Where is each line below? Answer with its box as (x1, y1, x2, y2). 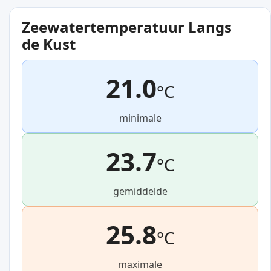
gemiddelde (113, 184, 168, 198)
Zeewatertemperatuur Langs (22, 17, 232, 38)
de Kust (22, 34, 76, 54)
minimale (119, 111, 162, 125)
